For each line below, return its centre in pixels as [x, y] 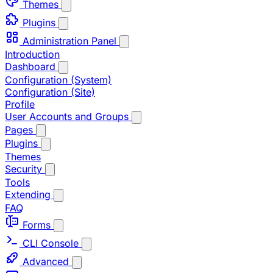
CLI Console [51, 243]
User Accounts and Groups [68, 116]
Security [25, 169]
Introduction [32, 54]
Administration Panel [69, 41]
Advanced [46, 261]
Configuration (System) [58, 80]
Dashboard [32, 66]
